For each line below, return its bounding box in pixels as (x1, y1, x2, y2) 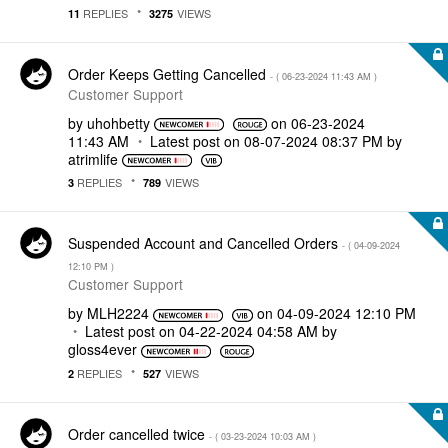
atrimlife (68, 148, 118, 169)
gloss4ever (68, 339, 137, 359)
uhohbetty (87, 112, 150, 133)
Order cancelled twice (68, 423, 209, 444)
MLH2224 (87, 303, 149, 323)
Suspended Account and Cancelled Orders (68, 233, 342, 253)
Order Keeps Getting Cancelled (68, 63, 270, 84)
